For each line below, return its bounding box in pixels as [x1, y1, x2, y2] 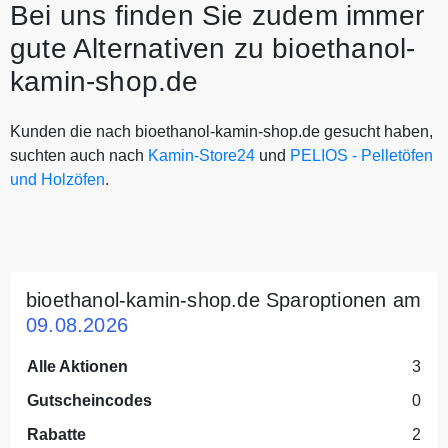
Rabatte [27, 425, 86, 443]
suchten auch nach [10, 146, 148, 164]
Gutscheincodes [27, 391, 152, 409]
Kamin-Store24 [148, 146, 255, 164]
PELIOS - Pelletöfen [290, 146, 433, 164]
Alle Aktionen [27, 357, 128, 375]
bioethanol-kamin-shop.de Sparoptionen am [26, 288, 422, 311]
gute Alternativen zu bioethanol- [10, 32, 416, 64]
